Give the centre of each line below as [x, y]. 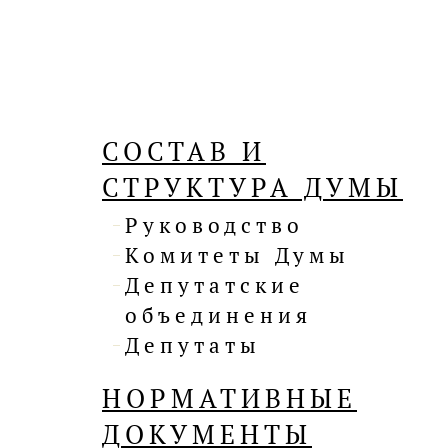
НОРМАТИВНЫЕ [229, 398]
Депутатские [215, 285]
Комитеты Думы [237, 255]
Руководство [214, 225]
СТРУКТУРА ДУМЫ [252, 187]
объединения [218, 315]
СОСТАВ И [184, 151]
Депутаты [193, 345]
